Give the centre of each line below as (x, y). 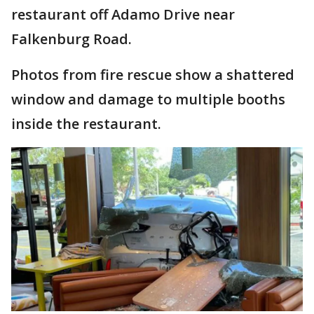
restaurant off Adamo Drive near (123, 15)
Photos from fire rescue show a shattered (153, 75)
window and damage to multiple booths (148, 100)
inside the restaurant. (86, 124)
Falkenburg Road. (71, 39)
